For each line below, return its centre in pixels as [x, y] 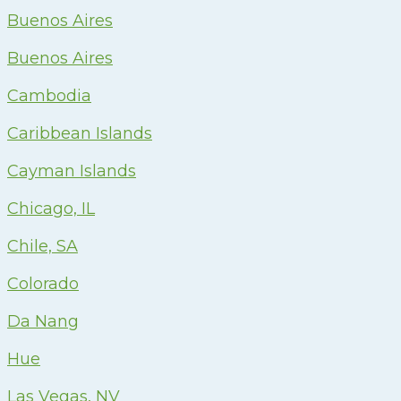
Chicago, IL [51, 208]
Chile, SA [43, 246]
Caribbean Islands [80, 133]
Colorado [43, 283]
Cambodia [49, 95]
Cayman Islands [72, 171]
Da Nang [43, 321]
